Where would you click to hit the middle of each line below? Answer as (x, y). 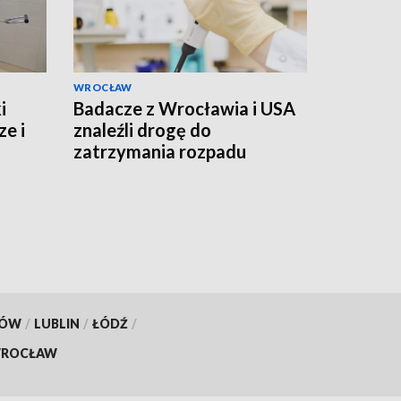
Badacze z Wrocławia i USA (184, 109)
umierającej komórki (155, 173)
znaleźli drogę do (142, 130)
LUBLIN (56, 323)
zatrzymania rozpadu (160, 152)
